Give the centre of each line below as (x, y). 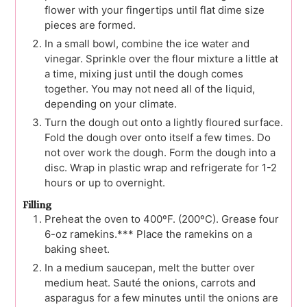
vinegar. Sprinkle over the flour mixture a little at (161, 59)
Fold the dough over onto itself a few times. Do (158, 138)
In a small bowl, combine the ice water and (147, 44)
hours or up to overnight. (105, 183)
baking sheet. (77, 249)
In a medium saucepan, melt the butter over (150, 268)
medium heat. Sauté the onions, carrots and (150, 283)
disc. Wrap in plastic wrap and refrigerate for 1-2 (161, 168)
